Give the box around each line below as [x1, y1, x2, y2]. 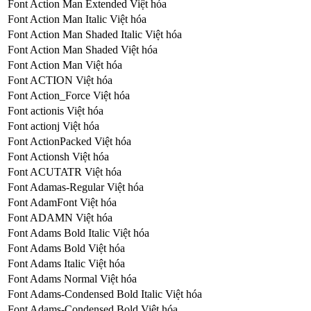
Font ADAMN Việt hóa [8, 211, 112, 224]
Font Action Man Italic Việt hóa [8, 12, 146, 25]
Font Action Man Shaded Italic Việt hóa [8, 28, 182, 40]
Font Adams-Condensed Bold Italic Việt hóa [8, 287, 202, 300]
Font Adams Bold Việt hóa [8, 242, 125, 254]
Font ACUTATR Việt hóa [8, 165, 121, 178]
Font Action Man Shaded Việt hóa [8, 43, 158, 56]
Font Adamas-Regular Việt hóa [8, 180, 144, 193]
